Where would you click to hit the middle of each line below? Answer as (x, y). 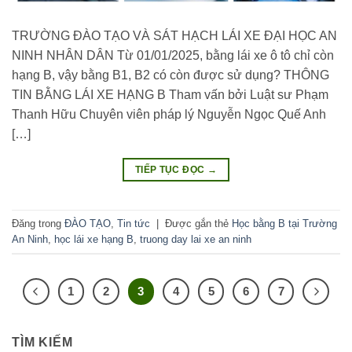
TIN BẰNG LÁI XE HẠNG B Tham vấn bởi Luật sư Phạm (170, 95)
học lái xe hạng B (94, 239)
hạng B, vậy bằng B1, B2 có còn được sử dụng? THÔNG (170, 75)
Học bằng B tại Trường (284, 223)
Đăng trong (38, 223)
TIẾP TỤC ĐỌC (171, 170)
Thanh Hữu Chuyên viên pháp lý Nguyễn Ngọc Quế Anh (169, 115)
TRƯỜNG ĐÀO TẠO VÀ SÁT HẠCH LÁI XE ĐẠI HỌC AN (174, 36)
